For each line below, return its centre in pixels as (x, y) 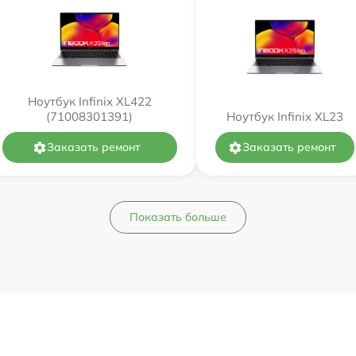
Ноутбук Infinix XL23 (284, 117)
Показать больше (178, 217)
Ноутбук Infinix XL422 (89, 102)
